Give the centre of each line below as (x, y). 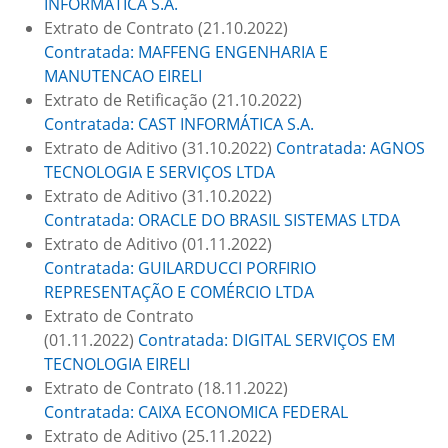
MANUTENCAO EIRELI (123, 76)
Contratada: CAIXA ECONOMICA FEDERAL (196, 412)
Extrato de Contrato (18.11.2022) (166, 388)
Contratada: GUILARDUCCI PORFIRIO (180, 268)
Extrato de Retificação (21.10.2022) (173, 100)
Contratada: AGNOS (350, 148)
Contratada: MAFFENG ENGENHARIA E (186, 52)
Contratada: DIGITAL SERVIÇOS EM (266, 340)
